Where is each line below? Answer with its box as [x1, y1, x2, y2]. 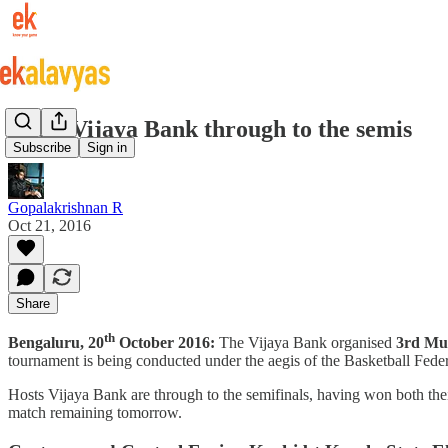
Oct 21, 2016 [8, 216, 91, 234]
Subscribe [13, 140, 71, 156]
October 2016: [115, 334, 219, 352]
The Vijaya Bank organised [219, 334, 396, 352]
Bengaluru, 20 [8, 334, 104, 352]
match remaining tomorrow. [8, 404, 182, 422]
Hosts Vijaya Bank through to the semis [8, 115, 412, 142]
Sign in [87, 140, 127, 156]
